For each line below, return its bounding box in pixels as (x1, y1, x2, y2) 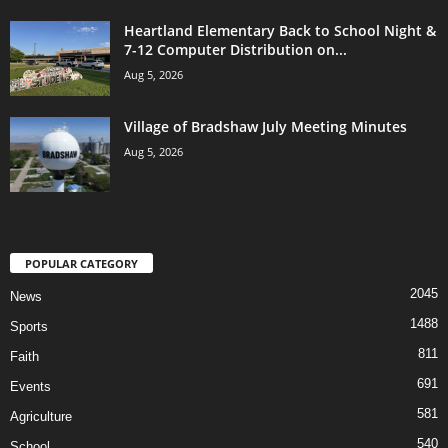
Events (10, 379, 51, 395)
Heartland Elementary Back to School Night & (124, 21, 436, 41)
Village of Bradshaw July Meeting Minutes (124, 117, 407, 137)
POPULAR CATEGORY (25, 256, 138, 272)
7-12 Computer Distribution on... (124, 40, 347, 60)
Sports (10, 319, 48, 335)
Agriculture (10, 409, 72, 425)
